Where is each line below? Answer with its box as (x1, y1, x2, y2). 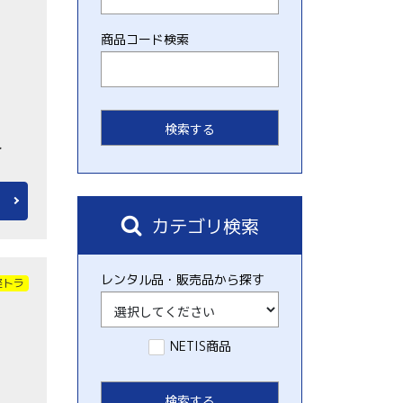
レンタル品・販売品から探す (100, 271, 264, 288)
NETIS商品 (169, 337, 231, 354)
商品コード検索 (100, 31, 189, 48)
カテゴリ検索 (150, 213, 259, 238)
